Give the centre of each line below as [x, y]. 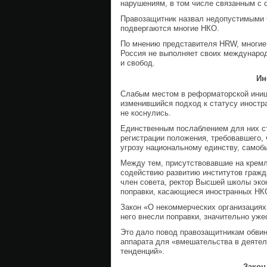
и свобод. [138, 63]
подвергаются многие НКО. [170, 28]
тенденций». [142, 251]
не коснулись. [146, 113]
